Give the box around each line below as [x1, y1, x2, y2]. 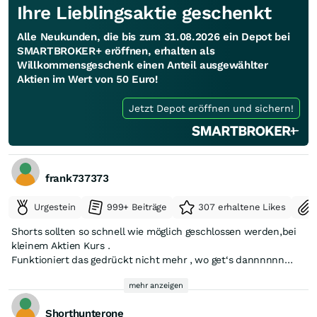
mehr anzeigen [128, 281, 183, 291]
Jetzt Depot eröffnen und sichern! [129, 102, 294, 114]
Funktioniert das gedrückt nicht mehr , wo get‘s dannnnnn [11, 253, 284, 265]
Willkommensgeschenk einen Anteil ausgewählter [17, 58, 268, 71]
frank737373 [45, 172, 109, 185]
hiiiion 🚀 [11, 267, 52, 279]
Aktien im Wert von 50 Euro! [17, 72, 158, 86]
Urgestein [34, 201, 76, 212]
